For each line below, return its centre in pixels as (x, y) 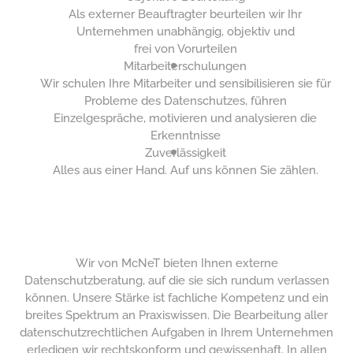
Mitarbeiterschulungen (186, 66)
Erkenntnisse (185, 136)
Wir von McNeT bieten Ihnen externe (176, 263)
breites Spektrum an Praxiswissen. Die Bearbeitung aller (176, 315)
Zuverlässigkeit (185, 153)
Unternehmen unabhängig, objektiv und (185, 32)
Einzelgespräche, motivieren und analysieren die (186, 118)
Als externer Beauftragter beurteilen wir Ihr (186, 14)
